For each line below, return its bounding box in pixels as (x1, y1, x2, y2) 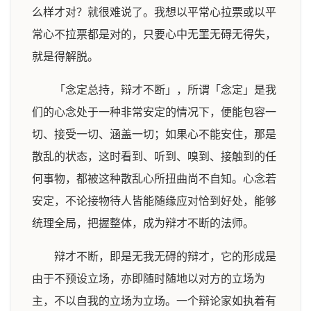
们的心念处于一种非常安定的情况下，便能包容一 (32, 106, 276, 118)
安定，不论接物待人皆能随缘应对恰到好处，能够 (32, 195, 276, 207)
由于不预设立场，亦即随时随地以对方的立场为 (32, 273, 265, 285)
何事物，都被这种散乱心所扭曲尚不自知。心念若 (32, 173, 276, 185)
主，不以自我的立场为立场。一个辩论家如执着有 (32, 295, 276, 307)
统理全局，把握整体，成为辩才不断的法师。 (32, 217, 254, 229)
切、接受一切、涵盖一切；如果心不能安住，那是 (32, 128, 276, 140)
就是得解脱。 (32, 51, 99, 62)
